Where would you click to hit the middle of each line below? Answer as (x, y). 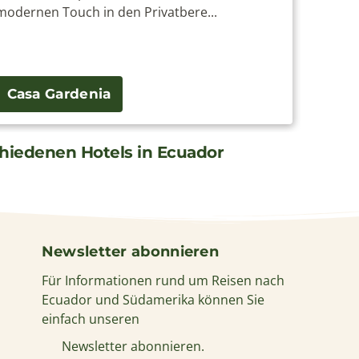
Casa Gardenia (59, 93)
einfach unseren (90, 319)
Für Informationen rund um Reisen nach (163, 280)
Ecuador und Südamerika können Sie (153, 299)
